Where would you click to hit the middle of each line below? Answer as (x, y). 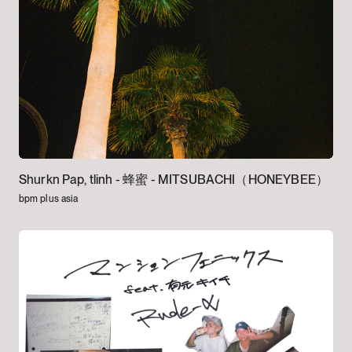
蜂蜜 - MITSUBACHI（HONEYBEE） (226, 179)
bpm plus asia (48, 198)
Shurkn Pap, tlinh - (71, 179)
